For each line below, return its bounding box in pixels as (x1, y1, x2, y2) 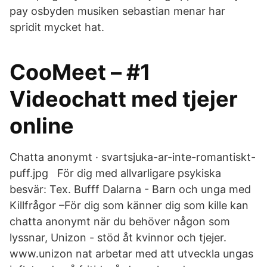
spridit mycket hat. (10, 21, 104, 33)
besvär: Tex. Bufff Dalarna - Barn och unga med (10, 183, 251, 195)
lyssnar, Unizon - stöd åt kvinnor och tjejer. (10, 231, 226, 244)
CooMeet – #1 (10, 59, 151, 85)
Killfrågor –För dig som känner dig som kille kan (10, 199, 249, 212)
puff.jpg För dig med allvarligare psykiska (10, 167, 221, 179)
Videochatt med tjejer (10, 86, 238, 112)
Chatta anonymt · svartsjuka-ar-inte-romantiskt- (10, 151, 256, 163)
